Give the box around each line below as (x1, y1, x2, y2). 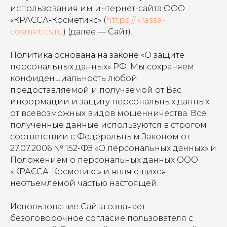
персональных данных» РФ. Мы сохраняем (10, 62, 194, 71)
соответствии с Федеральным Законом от (10, 132, 190, 141)
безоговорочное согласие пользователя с (10, 213, 193, 223)
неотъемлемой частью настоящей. (10, 178, 159, 188)
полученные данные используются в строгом (10, 120, 207, 130)
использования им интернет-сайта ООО (10, 4, 185, 13)
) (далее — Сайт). (63, 27, 132, 36)
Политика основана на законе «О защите (10, 50, 184, 60)
